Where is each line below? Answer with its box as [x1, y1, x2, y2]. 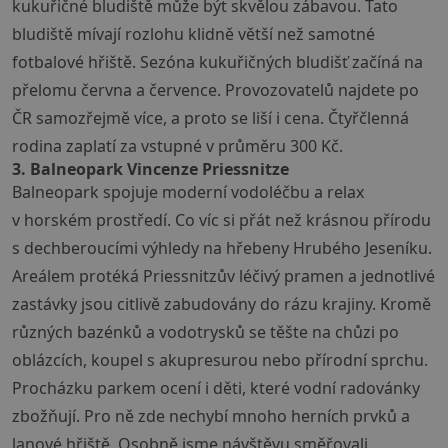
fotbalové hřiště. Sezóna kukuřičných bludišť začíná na [12, 51, 423, 74]
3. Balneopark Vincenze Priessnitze [12, 158, 289, 181]
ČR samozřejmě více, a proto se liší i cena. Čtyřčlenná [12, 107, 409, 130]
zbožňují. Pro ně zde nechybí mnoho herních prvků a [12, 405, 410, 428]
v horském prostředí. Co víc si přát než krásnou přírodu [12, 209, 431, 232]
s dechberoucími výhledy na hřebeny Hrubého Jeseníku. [12, 237, 432, 260]
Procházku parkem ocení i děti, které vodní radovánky [12, 377, 420, 400]
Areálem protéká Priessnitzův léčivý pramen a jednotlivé [12, 265, 435, 288]
